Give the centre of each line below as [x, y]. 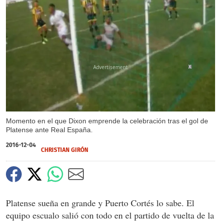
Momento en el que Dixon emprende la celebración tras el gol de [107, 121]
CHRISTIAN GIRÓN [65, 150]
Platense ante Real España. [49, 130]
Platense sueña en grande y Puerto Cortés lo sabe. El [100, 203]
